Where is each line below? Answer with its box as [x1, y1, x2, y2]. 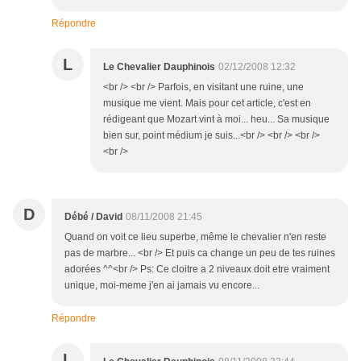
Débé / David [64, 211, 122, 222]
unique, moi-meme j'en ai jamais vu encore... [64, 280, 259, 291]
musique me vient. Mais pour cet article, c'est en [103, 98, 311, 109]
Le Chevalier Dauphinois [103, 61, 215, 73]
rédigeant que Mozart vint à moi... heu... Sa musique [103, 114, 330, 125]
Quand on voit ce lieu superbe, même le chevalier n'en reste [64, 231, 326, 243]
